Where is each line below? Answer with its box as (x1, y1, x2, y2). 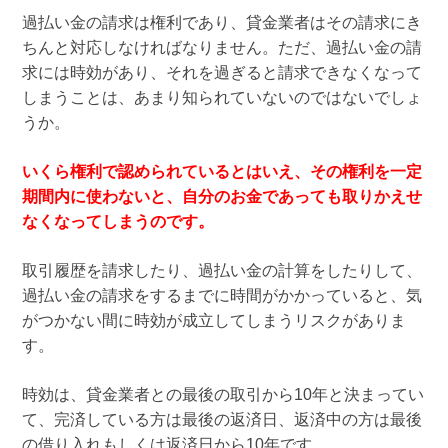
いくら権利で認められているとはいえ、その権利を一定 (21, 163, 422, 181)
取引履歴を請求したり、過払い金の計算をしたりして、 (21, 262, 422, 280)
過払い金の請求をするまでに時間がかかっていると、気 (21, 287, 422, 305)
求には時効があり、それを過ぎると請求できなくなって (21, 64, 422, 82)
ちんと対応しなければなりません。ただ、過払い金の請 (21, 39, 422, 57)
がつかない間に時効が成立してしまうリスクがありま (21, 312, 406, 330)
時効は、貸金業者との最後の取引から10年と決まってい (21, 386, 424, 404)
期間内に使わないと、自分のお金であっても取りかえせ (21, 188, 422, 206)
